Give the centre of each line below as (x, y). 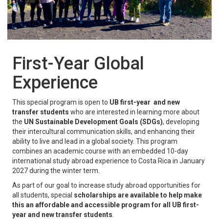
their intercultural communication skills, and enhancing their (104, 131)
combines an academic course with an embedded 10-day (100, 151)
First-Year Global (78, 63)
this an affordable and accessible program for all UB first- (106, 205)
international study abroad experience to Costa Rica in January (109, 161)
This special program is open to (61, 102)
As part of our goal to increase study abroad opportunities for (106, 185)
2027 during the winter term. (56, 170)
